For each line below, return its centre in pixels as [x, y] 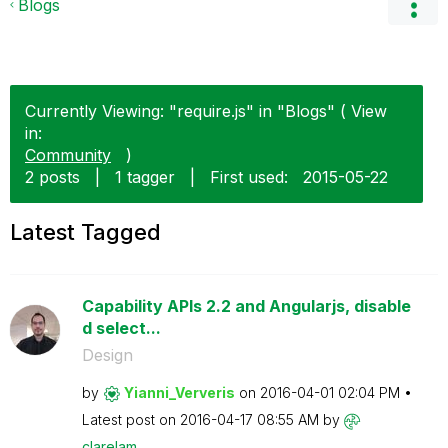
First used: [249, 177]
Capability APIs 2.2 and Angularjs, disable [246, 306]
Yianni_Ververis [179, 392]
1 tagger [145, 177]
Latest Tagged [85, 232]
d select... [121, 328]
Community [68, 155]
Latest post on [130, 419]
